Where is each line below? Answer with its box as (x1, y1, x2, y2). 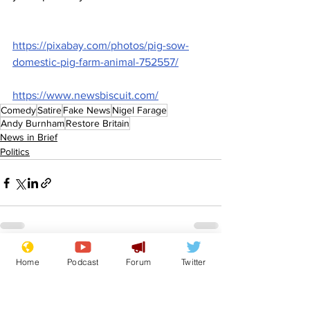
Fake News (63, 104, 111, 116)
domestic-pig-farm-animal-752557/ (12, 56, 179, 69)
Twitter (181, 256, 206, 267)
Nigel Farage (112, 104, 167, 116)
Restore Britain (66, 118, 129, 129)
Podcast (67, 256, 99, 267)
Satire (37, 104, 62, 116)
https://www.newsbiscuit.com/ (12, 89, 158, 102)
